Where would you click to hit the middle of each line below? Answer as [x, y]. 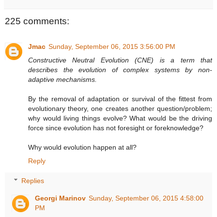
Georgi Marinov [61, 198]
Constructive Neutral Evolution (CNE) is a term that [120, 60]
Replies [33, 181]
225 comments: [37, 21]
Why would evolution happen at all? [82, 147]
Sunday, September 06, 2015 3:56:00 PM [112, 46]
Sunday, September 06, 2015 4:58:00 [146, 198]
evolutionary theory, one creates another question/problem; [120, 108]
